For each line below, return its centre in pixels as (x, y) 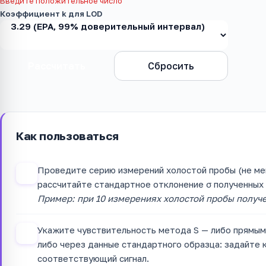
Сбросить (171, 66)
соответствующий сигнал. (93, 258)
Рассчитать (57, 66)
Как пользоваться (67, 135)
